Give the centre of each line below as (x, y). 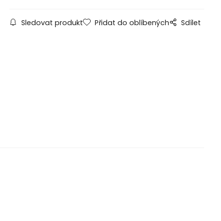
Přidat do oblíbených (132, 23)
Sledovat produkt (52, 23)
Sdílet (191, 23)
